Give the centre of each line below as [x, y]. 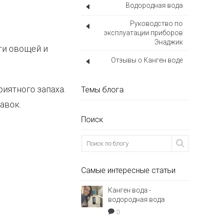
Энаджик [169, 42]
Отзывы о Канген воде [147, 60]
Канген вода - [130, 190]
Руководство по [156, 23]
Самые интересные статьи [128, 170]
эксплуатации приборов [143, 33]
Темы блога [102, 90]
